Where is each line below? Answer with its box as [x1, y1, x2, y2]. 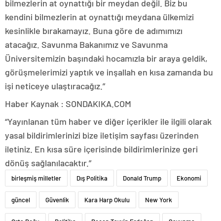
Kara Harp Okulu [84, 195, 130, 204]
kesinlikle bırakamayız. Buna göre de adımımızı [5, 25, 183, 36]
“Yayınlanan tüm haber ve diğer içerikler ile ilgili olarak [5, 115, 212, 127]
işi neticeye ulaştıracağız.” [5, 80, 105, 91]
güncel [11, 195, 30, 204]
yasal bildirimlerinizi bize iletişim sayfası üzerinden [5, 129, 199, 141]
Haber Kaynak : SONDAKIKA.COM [5, 98, 131, 109]
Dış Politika [76, 174, 108, 182]
